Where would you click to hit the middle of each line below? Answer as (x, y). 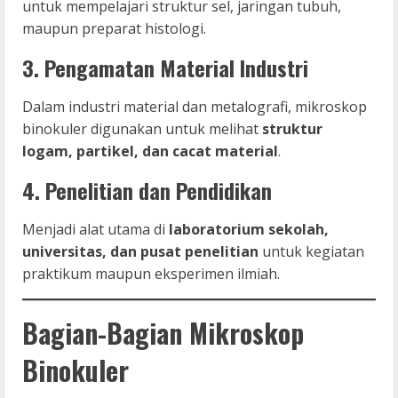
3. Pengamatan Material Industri (165, 67)
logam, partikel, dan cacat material (150, 151)
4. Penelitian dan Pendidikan (147, 190)
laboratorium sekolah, (249, 229)
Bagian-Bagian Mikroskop (163, 332)
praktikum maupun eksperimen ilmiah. (151, 273)
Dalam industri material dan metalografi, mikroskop (195, 106)
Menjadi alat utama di (96, 229)
